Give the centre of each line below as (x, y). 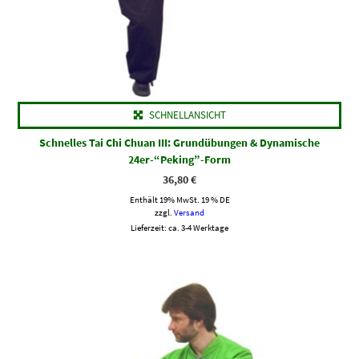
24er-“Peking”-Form (179, 159)
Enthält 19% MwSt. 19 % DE (179, 199)
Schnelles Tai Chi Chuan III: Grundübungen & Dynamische (179, 142)
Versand (189, 212)
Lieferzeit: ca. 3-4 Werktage (179, 227)
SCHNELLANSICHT (187, 115)
